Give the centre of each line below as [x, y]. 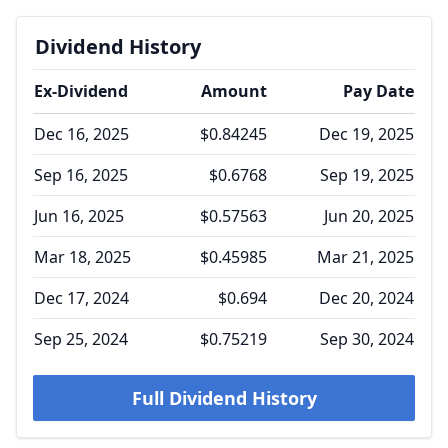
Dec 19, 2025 [366, 134]
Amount [234, 91]
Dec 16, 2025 [81, 134]
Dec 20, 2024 [366, 298]
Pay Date [378, 91]
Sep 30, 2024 [367, 339]
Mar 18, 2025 [82, 257]
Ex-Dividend [81, 91]
